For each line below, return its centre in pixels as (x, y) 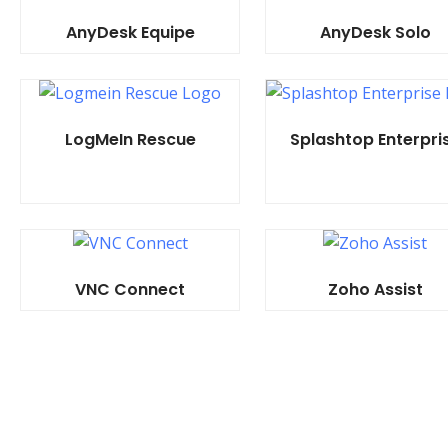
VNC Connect (130, 289)
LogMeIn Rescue (130, 139)
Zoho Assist (375, 289)
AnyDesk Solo (375, 32)
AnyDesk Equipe (130, 32)
